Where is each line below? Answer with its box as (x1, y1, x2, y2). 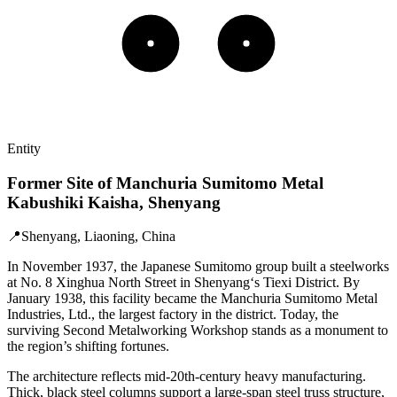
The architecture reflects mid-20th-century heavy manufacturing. (7, 369, 366, 385)
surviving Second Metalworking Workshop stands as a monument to (7, 323, 388, 339)
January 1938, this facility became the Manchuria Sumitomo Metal (7, 291, 378, 307)
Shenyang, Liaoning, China (21, 229, 175, 245)
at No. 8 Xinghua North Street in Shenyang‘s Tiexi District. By (7, 275, 360, 291)
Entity (7, 140, 41, 156)
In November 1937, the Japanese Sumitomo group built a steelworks (7, 259, 389, 275)
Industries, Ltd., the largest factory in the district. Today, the (7, 307, 339, 323)
